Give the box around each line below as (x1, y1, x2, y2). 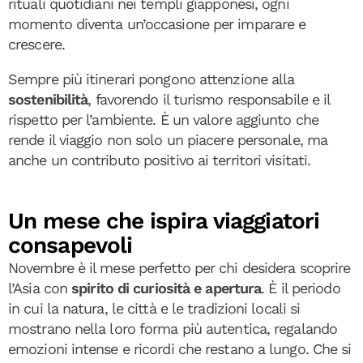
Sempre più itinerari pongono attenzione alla (8, 70, 295, 88)
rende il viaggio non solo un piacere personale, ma (8, 130, 328, 148)
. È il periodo (261, 279, 340, 297)
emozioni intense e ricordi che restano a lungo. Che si (8, 340, 352, 357)
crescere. (8, 35, 65, 53)
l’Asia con (8, 279, 72, 297)
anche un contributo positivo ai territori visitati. (8, 151, 311, 169)
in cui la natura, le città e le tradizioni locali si (8, 299, 301, 317)
